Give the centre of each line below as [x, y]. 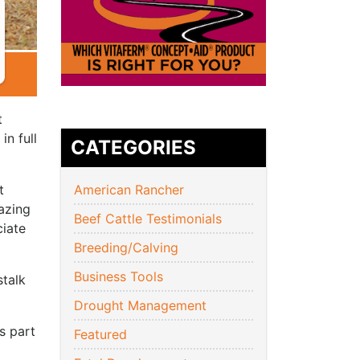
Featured [100, 335]
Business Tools [119, 277]
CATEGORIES [133, 148]
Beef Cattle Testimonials [148, 219]
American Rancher [129, 190]
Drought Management [140, 306]
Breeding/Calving [126, 248]
